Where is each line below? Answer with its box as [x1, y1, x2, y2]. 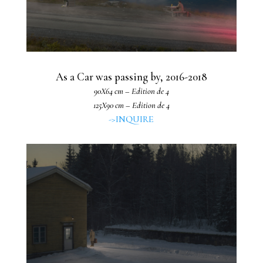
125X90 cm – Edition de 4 [93, 99, 170, 110]
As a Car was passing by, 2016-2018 [55, 70, 207, 83]
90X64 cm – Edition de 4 [93, 85, 169, 96]
